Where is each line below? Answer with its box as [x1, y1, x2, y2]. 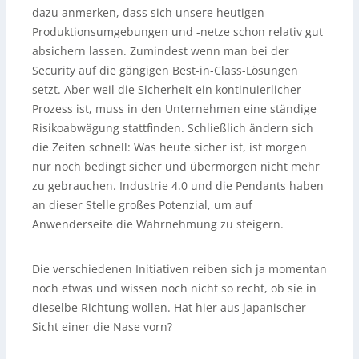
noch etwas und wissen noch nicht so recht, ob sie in [32, 280, 317, 296]
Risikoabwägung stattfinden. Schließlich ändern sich [32, 119, 313, 135]
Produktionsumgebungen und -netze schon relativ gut [32, 23, 323, 39]
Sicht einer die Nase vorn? [32, 318, 172, 334]
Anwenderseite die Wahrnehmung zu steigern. [32, 216, 284, 232]
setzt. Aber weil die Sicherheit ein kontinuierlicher [32, 81, 301, 97]
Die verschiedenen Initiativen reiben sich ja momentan [32, 260, 327, 276]
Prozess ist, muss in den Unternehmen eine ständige [32, 100, 317, 116]
